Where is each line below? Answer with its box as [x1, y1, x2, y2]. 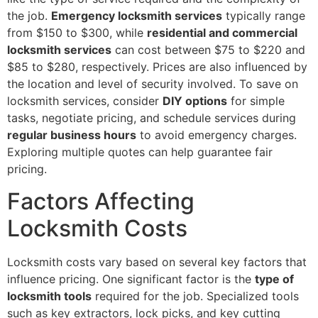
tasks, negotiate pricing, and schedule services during [7, 111, 296, 126]
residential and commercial [147, 26, 297, 40]
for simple [227, 94, 285, 109]
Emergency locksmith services [51, 9, 222, 23]
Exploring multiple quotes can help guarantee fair [7, 145, 273, 160]
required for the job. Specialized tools [92, 288, 299, 303]
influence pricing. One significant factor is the [7, 271, 255, 286]
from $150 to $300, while [7, 26, 147, 40]
